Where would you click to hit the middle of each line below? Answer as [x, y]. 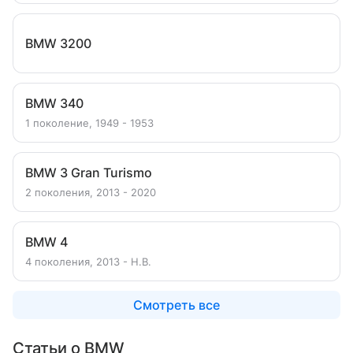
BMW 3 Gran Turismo [89, 173]
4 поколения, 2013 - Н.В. [88, 262]
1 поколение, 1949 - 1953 [89, 123]
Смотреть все [176, 305]
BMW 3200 [58, 43]
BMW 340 [54, 103]
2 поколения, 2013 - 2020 [91, 192]
